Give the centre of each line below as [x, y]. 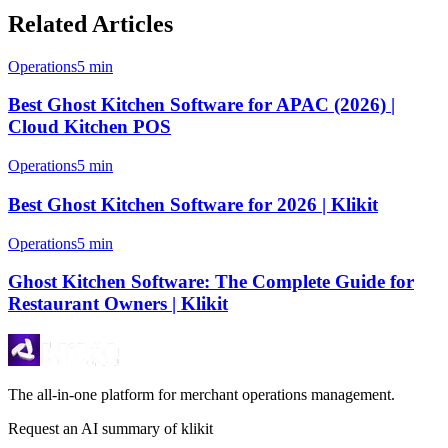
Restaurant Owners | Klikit [118, 304]
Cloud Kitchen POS [89, 127]
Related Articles [90, 23]
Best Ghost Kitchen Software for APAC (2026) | [201, 105]
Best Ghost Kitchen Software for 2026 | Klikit [193, 204]
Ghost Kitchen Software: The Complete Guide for [211, 282]
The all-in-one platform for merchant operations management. [201, 394]
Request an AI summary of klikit [110, 428]
